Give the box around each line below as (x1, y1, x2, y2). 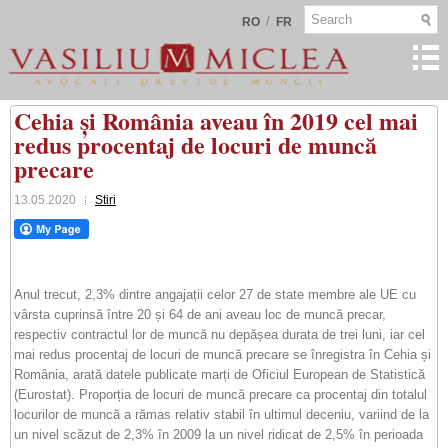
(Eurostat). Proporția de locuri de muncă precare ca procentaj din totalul (14, 387, 427, 402)
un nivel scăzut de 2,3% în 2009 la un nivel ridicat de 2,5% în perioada (14, 427, 423, 442)
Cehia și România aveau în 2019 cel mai (14, 103, 418, 138)
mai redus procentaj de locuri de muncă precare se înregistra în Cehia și (14, 347, 431, 362)
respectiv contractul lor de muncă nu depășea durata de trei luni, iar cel (14, 327, 425, 342)
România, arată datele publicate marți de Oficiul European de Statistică (14, 367, 425, 382)
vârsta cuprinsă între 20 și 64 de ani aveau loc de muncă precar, (14, 307, 386, 322)
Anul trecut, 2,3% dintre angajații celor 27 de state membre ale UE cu (14, 287, 416, 302)
